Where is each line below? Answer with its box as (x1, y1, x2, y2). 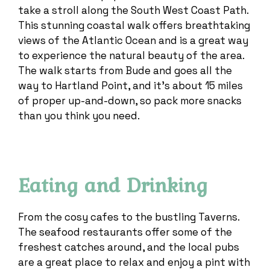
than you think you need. (18, 108, 142, 122)
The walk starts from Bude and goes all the (18, 63, 232, 77)
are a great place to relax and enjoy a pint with (18, 255, 250, 269)
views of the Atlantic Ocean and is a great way (18, 33, 248, 47)
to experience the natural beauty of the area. (18, 48, 244, 62)
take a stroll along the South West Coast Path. (18, 3, 248, 17)
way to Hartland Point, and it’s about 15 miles (18, 78, 243, 92)
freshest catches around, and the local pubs (18, 240, 239, 254)
